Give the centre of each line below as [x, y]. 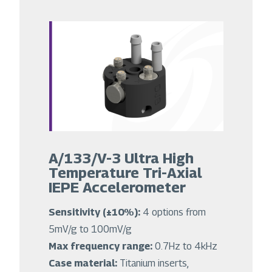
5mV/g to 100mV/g [90, 229]
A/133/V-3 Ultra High [121, 158]
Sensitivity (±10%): [96, 212]
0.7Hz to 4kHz [187, 246]
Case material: [84, 263]
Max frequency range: [102, 246]
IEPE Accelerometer [117, 187]
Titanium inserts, [154, 263]
